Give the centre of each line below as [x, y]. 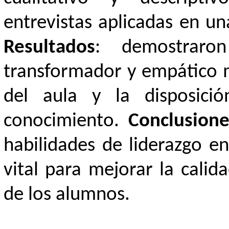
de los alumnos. [66, 195]
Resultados [49, 48]
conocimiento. [66, 121]
